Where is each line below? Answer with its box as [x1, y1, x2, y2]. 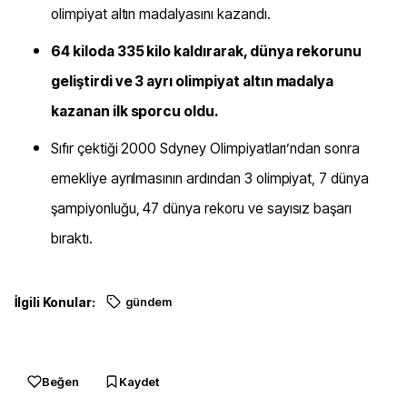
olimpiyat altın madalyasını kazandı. [51, 5, 271, 24]
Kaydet [119, 374, 159, 390]
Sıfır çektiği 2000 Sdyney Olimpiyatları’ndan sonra [51, 140, 361, 158]
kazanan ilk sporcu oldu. [51, 103, 219, 121]
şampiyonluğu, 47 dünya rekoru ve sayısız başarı [51, 200, 352, 218]
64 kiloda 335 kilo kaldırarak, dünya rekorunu [51, 43, 362, 61]
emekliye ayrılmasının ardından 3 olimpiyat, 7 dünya [51, 170, 369, 188]
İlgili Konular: [15, 294, 95, 311]
